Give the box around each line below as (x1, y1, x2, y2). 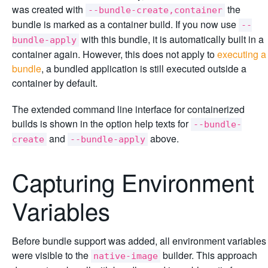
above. (148, 131, 179, 145)
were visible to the (12, 248, 91, 262)
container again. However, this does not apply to (12, 47, 217, 61)
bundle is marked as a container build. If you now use (12, 17, 239, 31)
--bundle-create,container (88, 4, 223, 16)
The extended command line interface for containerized (12, 102, 245, 116)
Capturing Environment (12, 164, 254, 199)
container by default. (12, 75, 98, 90)
